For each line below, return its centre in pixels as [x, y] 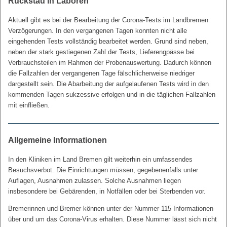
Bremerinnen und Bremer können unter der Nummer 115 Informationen [111, 209]
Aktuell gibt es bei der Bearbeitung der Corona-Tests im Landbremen [108, 20]
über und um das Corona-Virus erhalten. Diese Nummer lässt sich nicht [112, 219]
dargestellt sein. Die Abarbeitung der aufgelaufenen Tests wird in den [108, 84]
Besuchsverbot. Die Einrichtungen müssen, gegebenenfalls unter [103, 170]
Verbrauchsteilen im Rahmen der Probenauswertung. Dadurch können [110, 63]
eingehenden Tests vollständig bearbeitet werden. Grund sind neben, [108, 41]
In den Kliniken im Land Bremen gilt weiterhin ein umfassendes [100, 159]
